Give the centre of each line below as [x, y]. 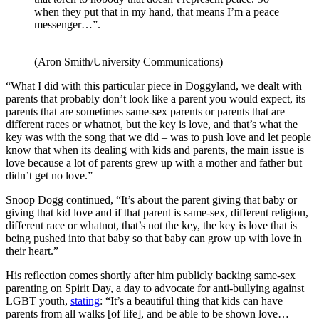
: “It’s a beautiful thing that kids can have [191, 301]
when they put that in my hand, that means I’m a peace [157, 12]
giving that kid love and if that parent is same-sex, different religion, [157, 213]
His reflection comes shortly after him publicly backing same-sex [151, 276]
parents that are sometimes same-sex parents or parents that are [145, 112]
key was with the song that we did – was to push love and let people [158, 137]
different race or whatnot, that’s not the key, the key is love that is [151, 226]
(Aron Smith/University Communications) [129, 62]
